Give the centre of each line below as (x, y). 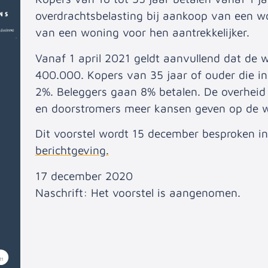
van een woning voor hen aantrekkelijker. (142, 33)
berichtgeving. (72, 150)
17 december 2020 (84, 176)
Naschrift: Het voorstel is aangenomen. (138, 192)
